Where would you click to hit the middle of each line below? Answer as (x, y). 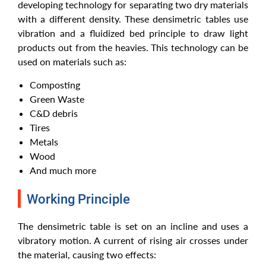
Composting (55, 85)
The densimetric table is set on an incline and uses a (133, 226)
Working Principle (78, 199)
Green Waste (57, 99)
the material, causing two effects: (87, 255)
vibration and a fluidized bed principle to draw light (133, 33)
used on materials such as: (72, 62)
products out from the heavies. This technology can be (133, 47)
